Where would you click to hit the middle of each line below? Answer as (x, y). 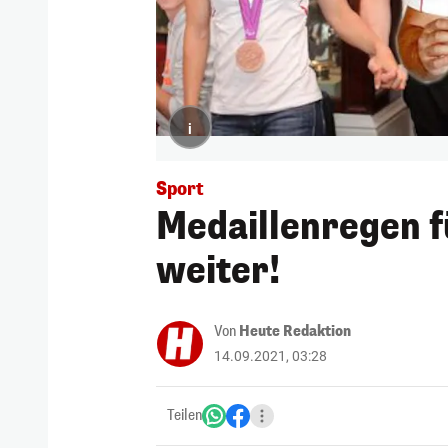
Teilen (184, 415)
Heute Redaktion (295, 331)
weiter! (218, 270)
